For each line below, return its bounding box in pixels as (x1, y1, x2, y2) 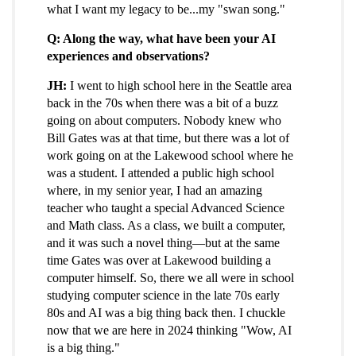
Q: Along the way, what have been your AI (47, 32, 276, 46)
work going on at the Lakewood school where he (47, 149, 293, 163)
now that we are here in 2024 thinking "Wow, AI (47, 323, 292, 338)
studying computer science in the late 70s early (47, 288, 280, 303)
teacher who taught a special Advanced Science (47, 201, 284, 215)
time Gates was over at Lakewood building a (47, 253, 271, 268)
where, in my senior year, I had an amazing (47, 184, 262, 198)
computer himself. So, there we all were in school (47, 271, 294, 285)
